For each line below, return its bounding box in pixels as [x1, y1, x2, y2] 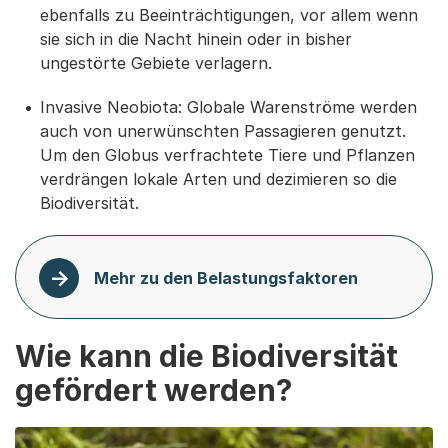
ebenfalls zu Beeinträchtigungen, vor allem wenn [40, 4, 418, 25]
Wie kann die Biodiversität [15, 337, 398, 374]
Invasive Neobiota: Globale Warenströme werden [40, 96, 417, 117]
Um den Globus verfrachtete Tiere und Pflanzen [40, 144, 415, 165]
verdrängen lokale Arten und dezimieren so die [40, 168, 397, 189]
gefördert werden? [15, 371, 292, 408]
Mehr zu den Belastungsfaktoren [94, 267, 358, 288]
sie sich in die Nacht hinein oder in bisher [40, 28, 352, 49]
